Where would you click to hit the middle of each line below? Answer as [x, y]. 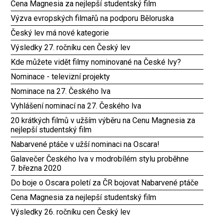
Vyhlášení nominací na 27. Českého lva [76, 106]
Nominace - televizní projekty [61, 76]
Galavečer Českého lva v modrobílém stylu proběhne [100, 159]
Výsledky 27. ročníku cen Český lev [71, 47]
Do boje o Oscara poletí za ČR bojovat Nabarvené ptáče [105, 182]
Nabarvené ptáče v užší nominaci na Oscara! [85, 144]
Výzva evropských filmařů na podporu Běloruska [92, 18]
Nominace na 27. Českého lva [61, 91]
